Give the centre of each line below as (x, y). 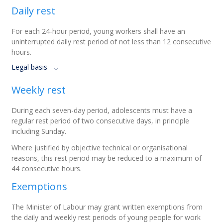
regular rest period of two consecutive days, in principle (101, 121)
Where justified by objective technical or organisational (100, 148)
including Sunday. (39, 131)
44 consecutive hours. (47, 168)
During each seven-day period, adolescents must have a (102, 110)
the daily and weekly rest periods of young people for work (106, 217)
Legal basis (30, 67)
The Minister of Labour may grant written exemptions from (107, 207)
